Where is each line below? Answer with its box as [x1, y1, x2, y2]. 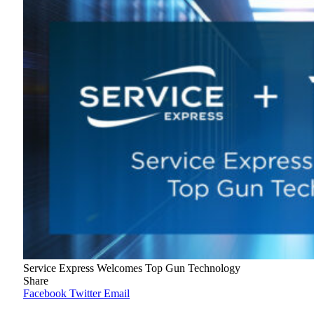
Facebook [23, 287, 67, 300]
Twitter [69, 287, 101, 300]
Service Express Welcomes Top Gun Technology [23, 262, 240, 275]
